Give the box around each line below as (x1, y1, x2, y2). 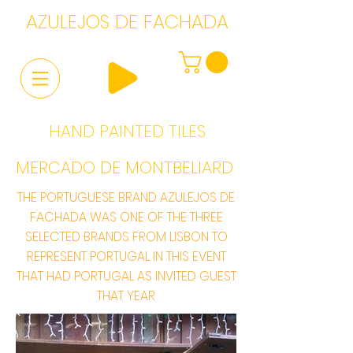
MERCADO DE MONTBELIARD (16, 156, 233, 180)
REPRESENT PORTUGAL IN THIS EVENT (26, 247, 226, 266)
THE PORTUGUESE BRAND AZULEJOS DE (17, 188, 235, 207)
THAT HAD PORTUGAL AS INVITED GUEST (16, 267, 236, 286)
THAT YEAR (97, 287, 155, 306)
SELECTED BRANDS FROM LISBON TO (24, 228, 228, 247)
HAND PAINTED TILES (48, 120, 206, 143)
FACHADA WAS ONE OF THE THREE (29, 208, 223, 227)
